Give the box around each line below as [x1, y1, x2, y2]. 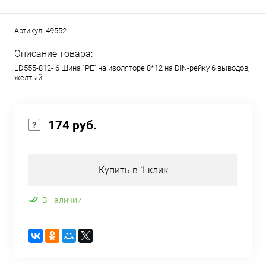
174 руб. [48, 118, 97, 132]
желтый [14, 73, 42, 82]
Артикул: [14, 26, 46, 35]
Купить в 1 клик [98, 164, 168, 176]
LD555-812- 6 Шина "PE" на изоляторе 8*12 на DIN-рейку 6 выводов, [14, 64, 249, 72]
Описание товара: [14, 48, 93, 59]
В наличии [42, 195, 82, 205]
